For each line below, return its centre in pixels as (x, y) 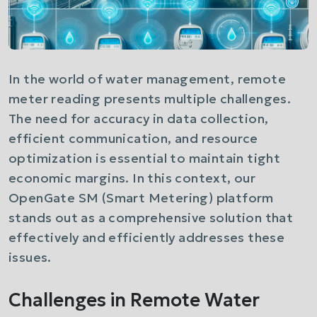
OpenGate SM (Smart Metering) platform (141, 198)
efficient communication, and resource (133, 138)
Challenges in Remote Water (134, 300)
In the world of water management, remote (147, 79)
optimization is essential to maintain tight (145, 158)
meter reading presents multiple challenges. (150, 99)
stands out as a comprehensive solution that (151, 218)
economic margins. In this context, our (132, 178)
